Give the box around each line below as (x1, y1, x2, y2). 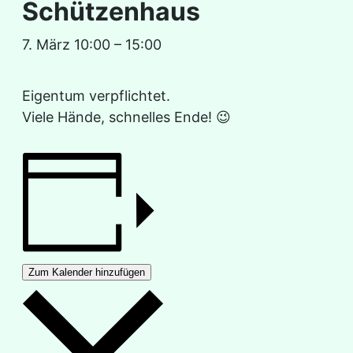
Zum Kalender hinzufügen (28, 266, 145, 278)
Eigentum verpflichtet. (22, 87, 170, 104)
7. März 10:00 (22, 35, 110, 53)
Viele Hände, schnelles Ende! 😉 (22, 108, 231, 125)
